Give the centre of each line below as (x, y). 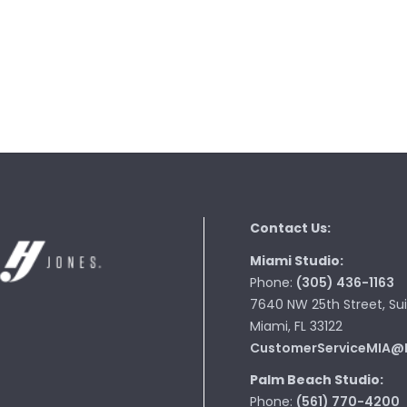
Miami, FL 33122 (296, 326)
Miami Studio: (297, 260)
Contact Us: (290, 228)
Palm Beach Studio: (317, 380)
